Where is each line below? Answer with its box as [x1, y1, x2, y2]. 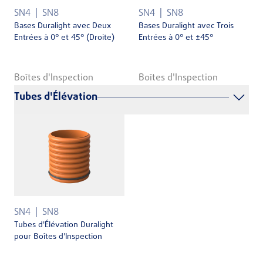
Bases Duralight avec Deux [14, 19, 111, 32]
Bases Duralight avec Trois [139, 19, 234, 32]
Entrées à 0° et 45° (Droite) [14, 31, 114, 44]
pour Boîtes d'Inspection [14, 230, 102, 243]
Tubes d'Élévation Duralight [14, 218, 113, 231]
